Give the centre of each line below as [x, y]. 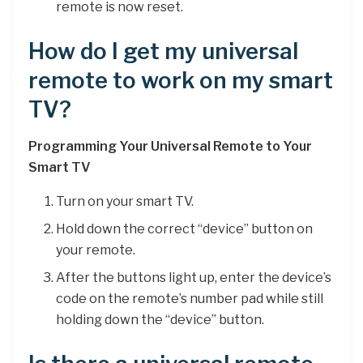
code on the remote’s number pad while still [190, 298]
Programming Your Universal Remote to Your [170, 146]
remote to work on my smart [181, 80]
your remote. [96, 250]
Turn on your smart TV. [125, 201]
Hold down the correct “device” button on [185, 228]
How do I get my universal [163, 51]
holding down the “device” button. [160, 319]
